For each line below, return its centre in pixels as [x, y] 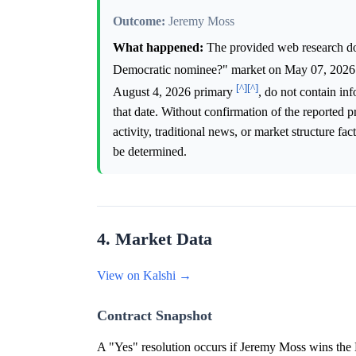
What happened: [158, 47]
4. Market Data [155, 240]
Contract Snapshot [155, 316]
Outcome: [139, 21]
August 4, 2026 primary [174, 92]
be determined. [150, 152]
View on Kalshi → [144, 276]
